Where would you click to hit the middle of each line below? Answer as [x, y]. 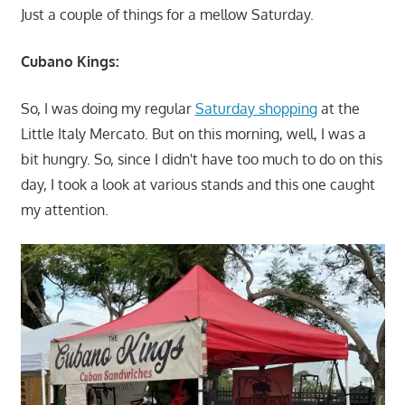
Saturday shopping [256, 109]
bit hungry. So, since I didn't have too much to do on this [201, 160]
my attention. [64, 210]
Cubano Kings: [70, 62]
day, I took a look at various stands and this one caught [198, 185]
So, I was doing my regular [108, 109]
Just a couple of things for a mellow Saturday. [167, 15]
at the [338, 109]
